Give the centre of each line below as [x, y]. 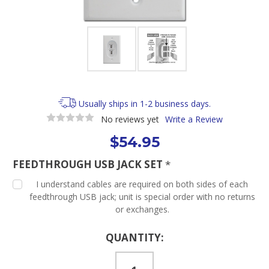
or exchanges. [142, 209]
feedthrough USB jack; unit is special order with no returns [142, 196]
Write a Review [194, 119]
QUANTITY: [134, 237]
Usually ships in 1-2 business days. [145, 104]
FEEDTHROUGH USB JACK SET [89, 164]
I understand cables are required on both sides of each [142, 184]
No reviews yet [130, 119]
